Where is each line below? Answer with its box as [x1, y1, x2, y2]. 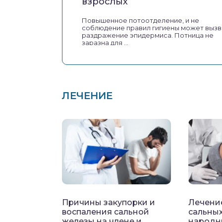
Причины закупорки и [62, 198, 155, 208]
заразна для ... [82, 39, 128, 47]
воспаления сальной [62, 207, 149, 217]
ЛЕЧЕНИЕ [62, 90, 112, 102]
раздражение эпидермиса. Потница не [82, 31, 214, 40]
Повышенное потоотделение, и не [82, 16, 199, 25]
